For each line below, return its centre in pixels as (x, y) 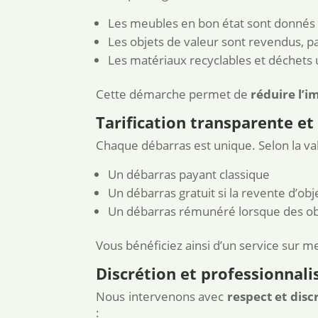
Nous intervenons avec (161, 297)
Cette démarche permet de (174, 94)
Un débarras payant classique (189, 175)
